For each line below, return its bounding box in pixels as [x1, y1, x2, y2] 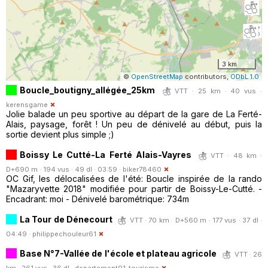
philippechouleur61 [32, 229, 96, 238]
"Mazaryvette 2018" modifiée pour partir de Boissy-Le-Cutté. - [6, 183, 262, 194]
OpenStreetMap [131, 72, 183, 81]
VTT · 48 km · [211, 151, 263, 160]
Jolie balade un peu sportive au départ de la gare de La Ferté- [6, 108, 262, 119]
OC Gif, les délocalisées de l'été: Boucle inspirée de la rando [6, 173, 262, 184]
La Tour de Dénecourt [20, 214, 115, 224]
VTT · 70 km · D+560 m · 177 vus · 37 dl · [129, 215, 263, 224]
